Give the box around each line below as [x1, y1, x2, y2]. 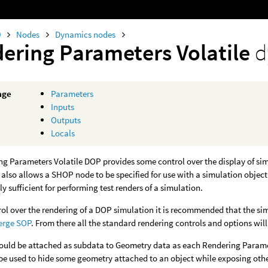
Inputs [51, 101, 75, 112]
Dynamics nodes [55, 29, 118, 40]
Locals [51, 127, 75, 139]
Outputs [51, 114, 81, 126]
